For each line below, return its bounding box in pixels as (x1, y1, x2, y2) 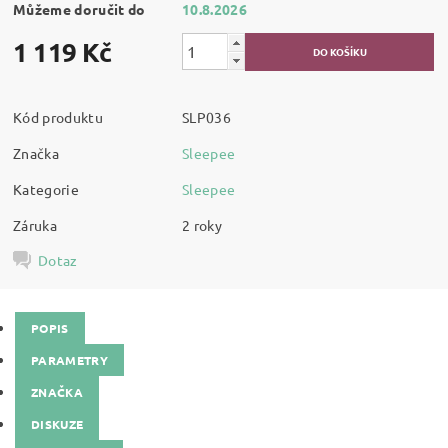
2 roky (182, 215, 223, 234)
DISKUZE (31, 416, 84, 432)
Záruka (13, 215, 58, 234)
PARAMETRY (31, 352, 108, 368)
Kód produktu (13, 107, 103, 126)
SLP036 (182, 107, 232, 126)
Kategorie (13, 179, 79, 198)
